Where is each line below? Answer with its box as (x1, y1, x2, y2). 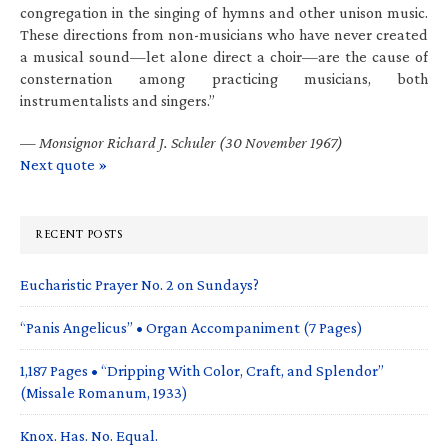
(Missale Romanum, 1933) (20, 383, 188, 401)
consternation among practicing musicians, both (20, 69, 428, 87)
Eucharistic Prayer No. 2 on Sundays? (20, 275, 259, 293)
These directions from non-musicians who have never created (20, 25, 428, 43)
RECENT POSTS (35, 220, 122, 248)
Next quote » (20, 155, 107, 173)
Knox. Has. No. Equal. (20, 426, 158, 444)
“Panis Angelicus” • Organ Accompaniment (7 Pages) (20, 318, 363, 336)
